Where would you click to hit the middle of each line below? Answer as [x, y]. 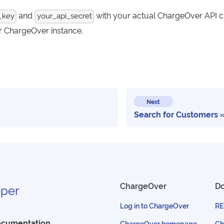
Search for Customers [176, 114]
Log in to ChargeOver [154, 205]
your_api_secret [64, 15]
